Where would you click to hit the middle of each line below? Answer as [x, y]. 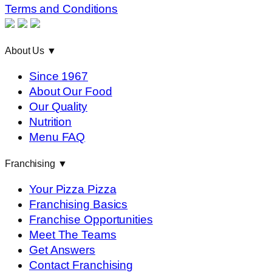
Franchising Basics [79, 205]
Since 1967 [59, 76]
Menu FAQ [57, 137]
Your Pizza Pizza [73, 189]
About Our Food [71, 92]
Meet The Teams [73, 235]
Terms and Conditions [61, 8]
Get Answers [62, 250]
